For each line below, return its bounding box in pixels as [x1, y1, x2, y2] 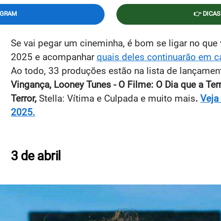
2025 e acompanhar [11, 51, 97, 63]
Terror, [11, 92, 39, 104]
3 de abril [11, 148, 61, 163]
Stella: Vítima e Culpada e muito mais [39, 92, 195, 104]
